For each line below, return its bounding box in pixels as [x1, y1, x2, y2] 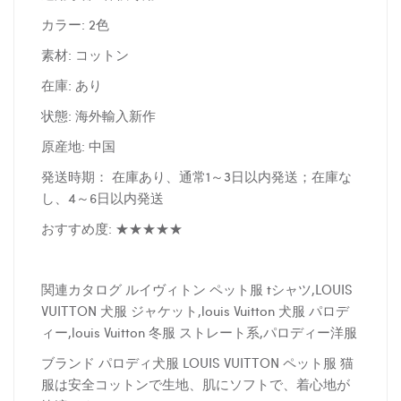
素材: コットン [41, 45, 129, 65]
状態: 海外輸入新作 [41, 106, 156, 126]
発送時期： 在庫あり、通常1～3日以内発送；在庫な [41, 166, 352, 187]
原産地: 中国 [41, 136, 115, 157]
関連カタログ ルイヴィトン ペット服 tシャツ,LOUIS [41, 279, 353, 300]
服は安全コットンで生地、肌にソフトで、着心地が [41, 374, 350, 395]
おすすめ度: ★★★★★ [41, 218, 183, 239]
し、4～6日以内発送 [41, 188, 164, 209]
